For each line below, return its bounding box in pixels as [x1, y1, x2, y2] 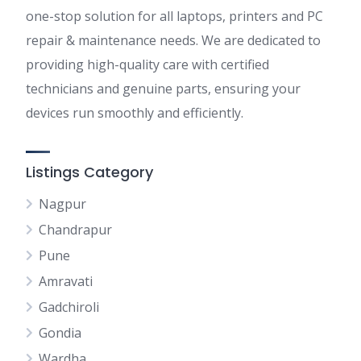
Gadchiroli [39, 298, 99, 316]
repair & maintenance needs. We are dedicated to [26, 31, 321, 49]
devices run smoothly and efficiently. [26, 104, 243, 122]
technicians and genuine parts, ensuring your [26, 80, 301, 98]
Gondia [39, 324, 81, 342]
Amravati [39, 272, 93, 290]
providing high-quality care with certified [26, 56, 269, 73]
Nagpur [39, 195, 86, 213]
